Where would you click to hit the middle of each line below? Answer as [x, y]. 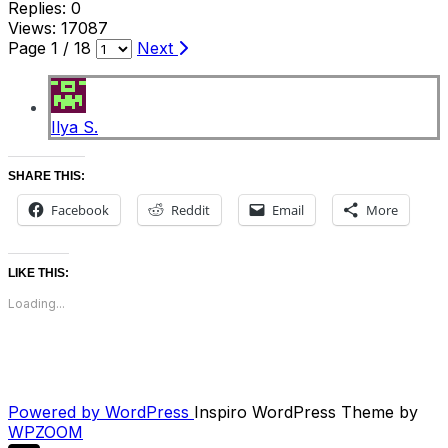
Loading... [36, 303]
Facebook [80, 209]
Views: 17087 [58, 27]
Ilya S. [74, 126]
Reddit [190, 209]
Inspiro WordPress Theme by [306, 411]
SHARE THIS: [46, 175]
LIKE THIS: [38, 272]
